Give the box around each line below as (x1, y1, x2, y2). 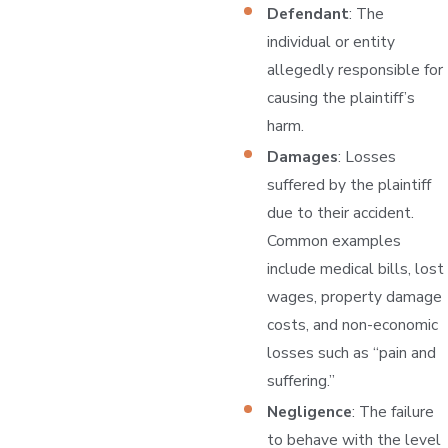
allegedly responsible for (267, 59, 444, 81)
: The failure (352, 401, 435, 423)
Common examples (267, 230, 402, 252)
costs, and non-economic (267, 314, 439, 336)
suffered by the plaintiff (267, 174, 432, 196)
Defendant (267, 3, 350, 25)
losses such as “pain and (267, 342, 437, 364)
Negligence (267, 401, 353, 423)
